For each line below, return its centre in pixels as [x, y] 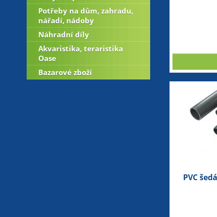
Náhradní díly [63, 34]
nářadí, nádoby [66, 20]
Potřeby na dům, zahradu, [85, 11]
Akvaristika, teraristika [80, 48]
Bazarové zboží [65, 72]
